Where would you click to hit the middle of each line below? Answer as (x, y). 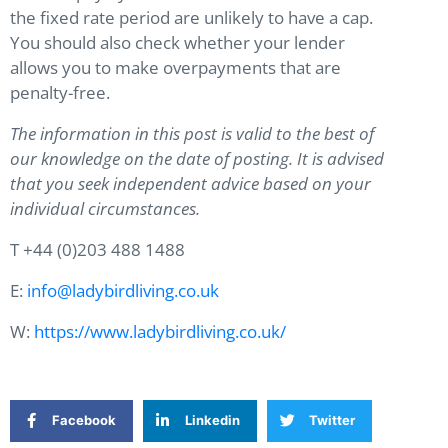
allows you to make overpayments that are (175, 67)
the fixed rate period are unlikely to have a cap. (191, 17)
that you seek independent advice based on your (190, 183)
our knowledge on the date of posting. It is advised (197, 158)
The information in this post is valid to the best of (192, 133)
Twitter (331, 420)
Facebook (84, 420)
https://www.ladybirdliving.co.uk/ (160, 331)
